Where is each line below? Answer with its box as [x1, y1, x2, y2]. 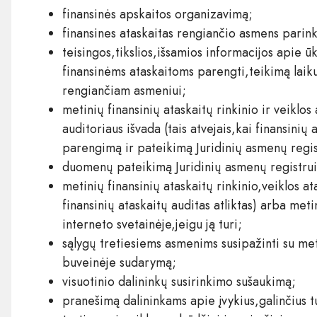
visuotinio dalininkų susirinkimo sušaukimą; [62, 272, 296, 291]
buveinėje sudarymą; [62, 253, 176, 272]
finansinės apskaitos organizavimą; [62, 4, 253, 23]
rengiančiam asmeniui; [62, 81, 186, 100]
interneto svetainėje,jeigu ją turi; [62, 214, 242, 234]
